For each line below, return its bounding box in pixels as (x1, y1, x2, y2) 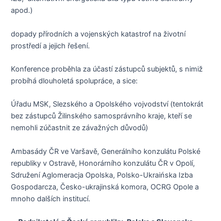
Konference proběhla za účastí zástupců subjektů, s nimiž (11, 64, 203, 74)
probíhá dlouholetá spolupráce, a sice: (11, 76, 138, 85)
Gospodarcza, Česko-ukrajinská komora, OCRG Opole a (11, 182, 199, 191)
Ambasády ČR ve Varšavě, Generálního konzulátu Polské (11, 147, 201, 156)
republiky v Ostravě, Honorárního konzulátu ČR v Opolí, (11, 158, 195, 168)
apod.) (11, 6, 33, 15)
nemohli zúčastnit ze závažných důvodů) (11, 123, 148, 133)
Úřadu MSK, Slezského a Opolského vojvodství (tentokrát (11, 100, 204, 109)
